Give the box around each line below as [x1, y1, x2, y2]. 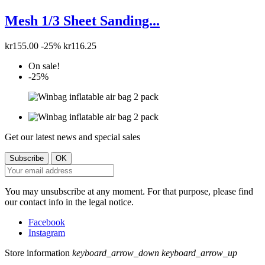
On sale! [28, 60, 60, 71]
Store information [5, 247, 70, 258]
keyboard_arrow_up [161, 247, 237, 258]
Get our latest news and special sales [5, 131, 140, 142]
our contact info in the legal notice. [5, 196, 134, 207]
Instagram [28, 227, 65, 238]
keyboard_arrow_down [72, 247, 159, 258]
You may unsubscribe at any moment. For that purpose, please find [5, 186, 253, 196]
